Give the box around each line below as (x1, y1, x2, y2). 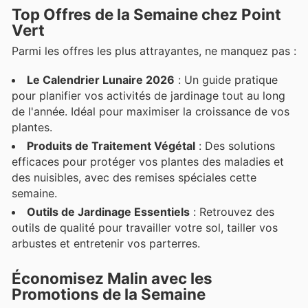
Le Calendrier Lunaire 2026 (27, 72, 175, 87)
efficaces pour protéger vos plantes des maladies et (12, 154, 284, 168)
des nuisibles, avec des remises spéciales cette (12, 170, 256, 184)
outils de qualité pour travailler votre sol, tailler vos (12, 220, 278, 234)
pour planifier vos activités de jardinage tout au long (12, 88, 285, 102)
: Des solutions (195, 138, 275, 153)
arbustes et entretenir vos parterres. (12, 236, 200, 250)
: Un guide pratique (175, 72, 278, 87)
